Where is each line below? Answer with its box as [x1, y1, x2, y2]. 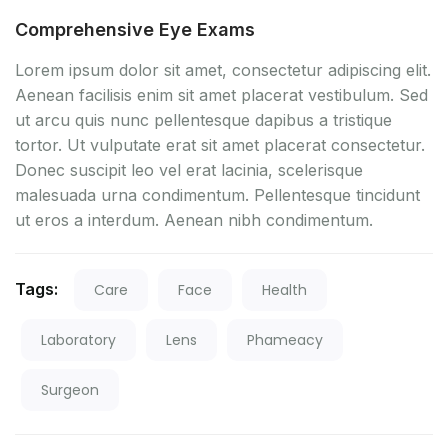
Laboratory [41, 329, 116, 350]
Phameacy [247, 329, 323, 350]
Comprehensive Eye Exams [15, 18, 255, 40]
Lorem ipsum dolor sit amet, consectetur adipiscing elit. [15, 59, 431, 80]
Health [262, 279, 307, 300]
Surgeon [41, 379, 99, 400]
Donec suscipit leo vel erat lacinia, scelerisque [15, 159, 363, 180]
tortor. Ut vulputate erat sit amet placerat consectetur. [15, 134, 425, 155]
